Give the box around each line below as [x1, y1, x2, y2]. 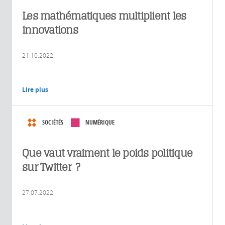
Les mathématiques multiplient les [22, 9, 186, 22]
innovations [22, 23, 78, 36]
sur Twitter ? [22, 160, 80, 173]
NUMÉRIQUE [85, 118, 115, 127]
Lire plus [22, 85, 48, 94]
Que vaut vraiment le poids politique [22, 146, 192, 159]
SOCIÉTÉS [42, 118, 63, 127]
